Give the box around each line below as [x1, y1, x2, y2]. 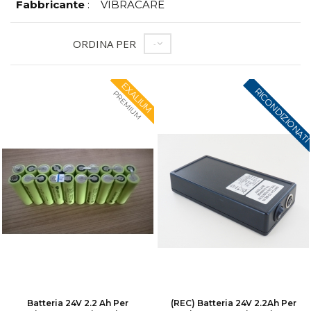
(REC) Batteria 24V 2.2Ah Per [170, 298, 296, 308]
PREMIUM [110, 89, 144, 121]
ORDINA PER [73, 36, 137, 51]
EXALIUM [119, 80, 154, 115]
